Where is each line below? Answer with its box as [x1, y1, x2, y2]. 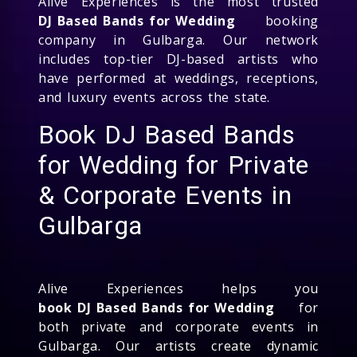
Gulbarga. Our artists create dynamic [38, 336, 319, 355]
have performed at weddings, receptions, [38, 69, 319, 87]
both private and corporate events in [38, 317, 319, 335]
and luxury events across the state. [38, 88, 271, 106]
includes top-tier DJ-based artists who [38, 49, 319, 68]
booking [235, 11, 319, 29]
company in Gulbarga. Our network [38, 30, 319, 49]
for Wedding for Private [38, 149, 309, 180]
